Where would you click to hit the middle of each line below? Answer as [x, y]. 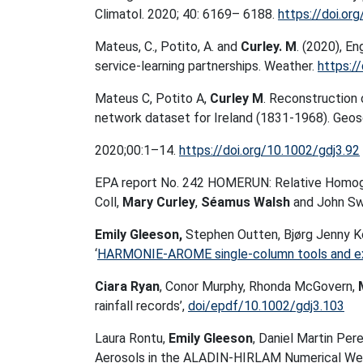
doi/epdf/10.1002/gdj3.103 [266, 306]
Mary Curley [159, 202]
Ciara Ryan [127, 286]
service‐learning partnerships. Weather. [206, 66]
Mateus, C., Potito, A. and [168, 47]
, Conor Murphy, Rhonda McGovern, [259, 286]
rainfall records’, [141, 306]
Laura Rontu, [132, 338]
